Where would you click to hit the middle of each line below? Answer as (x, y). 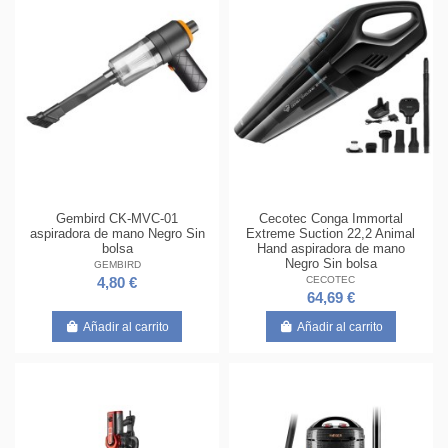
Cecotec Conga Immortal (330, 219)
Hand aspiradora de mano (330, 249)
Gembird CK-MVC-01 (117, 219)
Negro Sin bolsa (330, 264)
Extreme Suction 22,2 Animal (331, 234)
